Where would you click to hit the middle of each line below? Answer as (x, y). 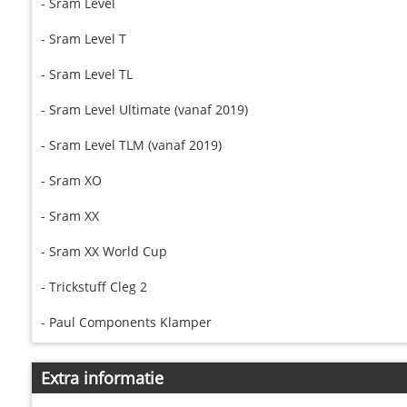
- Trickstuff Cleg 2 (94, 287)
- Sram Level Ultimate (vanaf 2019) (144, 110)
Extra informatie (102, 378)
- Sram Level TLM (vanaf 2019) (131, 145)
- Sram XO (71, 181)
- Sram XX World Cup (104, 252)
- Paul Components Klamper (126, 323)
